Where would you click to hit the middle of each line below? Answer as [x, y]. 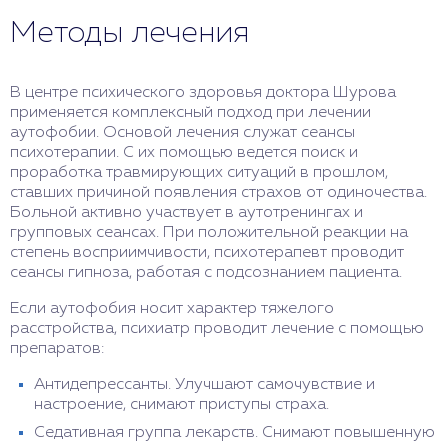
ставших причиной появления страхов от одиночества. [218, 192]
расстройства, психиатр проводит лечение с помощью [217, 328]
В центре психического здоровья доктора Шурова [203, 92]
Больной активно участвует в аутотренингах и [186, 212]
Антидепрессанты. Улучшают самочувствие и [204, 384]
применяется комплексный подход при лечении [190, 112]
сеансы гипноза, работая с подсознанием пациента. [206, 272]
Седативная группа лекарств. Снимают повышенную [234, 432]
